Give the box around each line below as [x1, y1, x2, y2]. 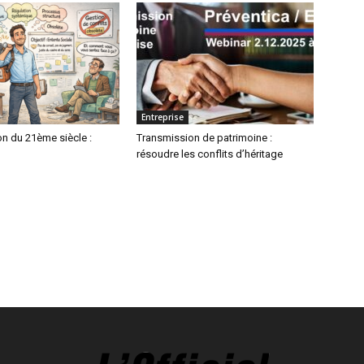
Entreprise [141, 111, 184, 123]
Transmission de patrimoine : [136, 132, 272, 144]
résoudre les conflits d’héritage [136, 148, 283, 160]
